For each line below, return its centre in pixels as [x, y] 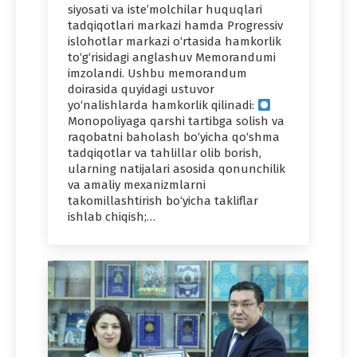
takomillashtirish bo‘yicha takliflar [163, 201]
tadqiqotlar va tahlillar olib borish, [165, 153]
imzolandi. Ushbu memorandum [157, 74]
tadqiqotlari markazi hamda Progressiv [175, 26]
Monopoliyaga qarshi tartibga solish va [176, 122]
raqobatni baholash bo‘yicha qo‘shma [174, 137]
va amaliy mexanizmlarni [137, 185]
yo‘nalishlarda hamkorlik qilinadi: [163, 106]
